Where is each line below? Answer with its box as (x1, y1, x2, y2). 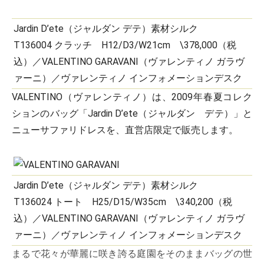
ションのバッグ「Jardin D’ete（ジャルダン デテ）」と (12, 108, 252, 119)
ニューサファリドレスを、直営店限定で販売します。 (12, 124, 238, 136)
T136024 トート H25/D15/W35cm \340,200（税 (14, 196, 232, 207)
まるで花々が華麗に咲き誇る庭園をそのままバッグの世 (12, 248, 252, 259)
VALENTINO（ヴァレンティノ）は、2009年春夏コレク (12, 91, 252, 103)
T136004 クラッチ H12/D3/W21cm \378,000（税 (14, 39, 236, 51)
